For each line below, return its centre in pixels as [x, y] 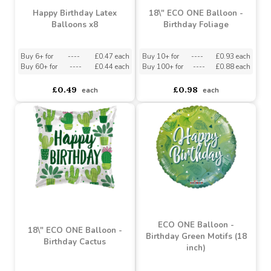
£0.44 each [117, 98]
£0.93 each [245, 88]
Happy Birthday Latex [79, 43]
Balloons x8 [79, 55]
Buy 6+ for [39, 88]
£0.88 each [245, 98]
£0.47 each [117, 88]
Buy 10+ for [169, 88]
